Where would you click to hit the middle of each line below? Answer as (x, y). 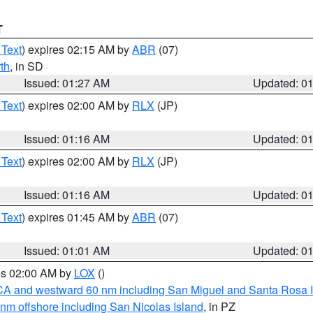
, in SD (27, 66)
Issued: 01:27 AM (67, 83)
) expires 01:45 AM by (77, 217)
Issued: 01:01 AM (67, 250)
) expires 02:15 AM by (77, 49)
